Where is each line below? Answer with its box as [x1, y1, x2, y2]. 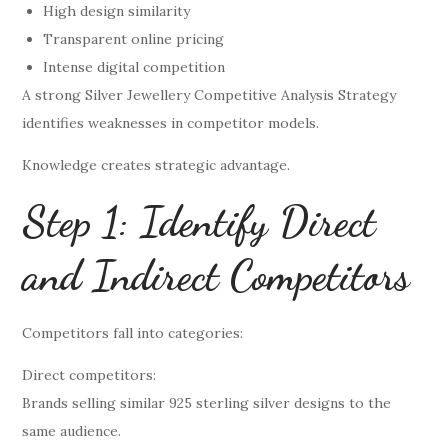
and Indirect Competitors [22, 249, 411, 301]
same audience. [22, 421, 122, 440]
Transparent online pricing [43, 29, 225, 48]
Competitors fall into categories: [22, 323, 244, 342]
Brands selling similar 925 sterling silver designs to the [22, 393, 392, 412]
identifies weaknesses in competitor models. [22, 113, 320, 132]
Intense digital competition [43, 57, 226, 76]
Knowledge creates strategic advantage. [22, 155, 291, 174]
